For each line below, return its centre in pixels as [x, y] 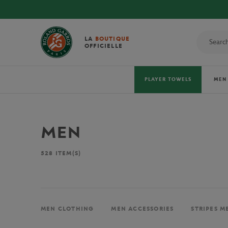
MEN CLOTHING [67, 209]
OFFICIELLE [104, 46]
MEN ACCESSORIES [142, 209]
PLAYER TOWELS [168, 79]
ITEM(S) [67, 153]
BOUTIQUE [112, 39]
